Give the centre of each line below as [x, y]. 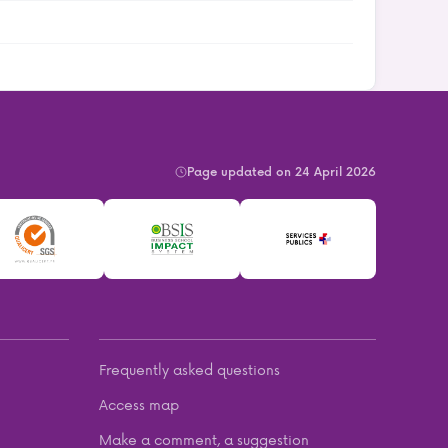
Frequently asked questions [189, 369]
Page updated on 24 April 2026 [281, 171]
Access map [138, 404]
